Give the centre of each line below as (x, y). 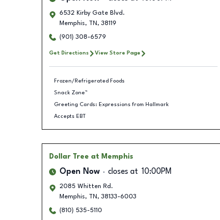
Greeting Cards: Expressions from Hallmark (111, 104)
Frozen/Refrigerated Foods (89, 81)
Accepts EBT (70, 116)
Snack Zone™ (71, 93)
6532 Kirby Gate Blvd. (92, 13)
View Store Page (117, 53)
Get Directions (69, 53)
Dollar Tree (69, 157)
